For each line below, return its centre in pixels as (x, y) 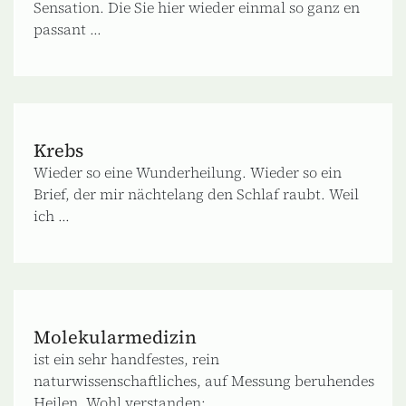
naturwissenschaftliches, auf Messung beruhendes (204, 380)
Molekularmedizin (115, 337)
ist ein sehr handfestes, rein (126, 358)
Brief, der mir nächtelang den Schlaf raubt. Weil (196, 193)
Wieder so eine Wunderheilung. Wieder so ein (188, 172)
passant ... (68, 29)
